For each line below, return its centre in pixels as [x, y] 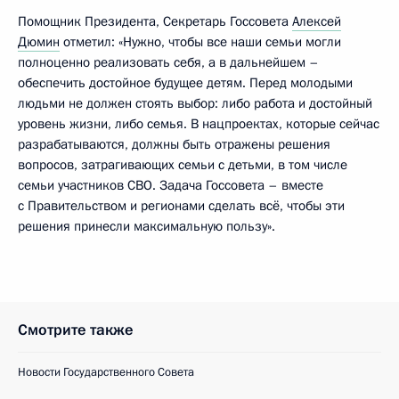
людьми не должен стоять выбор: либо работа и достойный [195, 104]
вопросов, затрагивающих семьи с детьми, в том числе [183, 165]
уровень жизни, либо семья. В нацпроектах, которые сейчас [199, 124]
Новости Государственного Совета [106, 373]
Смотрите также [76, 330]
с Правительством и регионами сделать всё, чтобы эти [181, 206]
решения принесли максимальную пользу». [147, 227]
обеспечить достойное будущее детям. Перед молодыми [185, 83]
